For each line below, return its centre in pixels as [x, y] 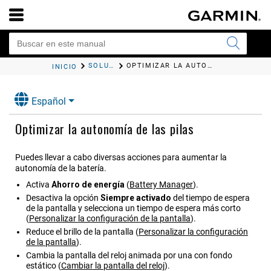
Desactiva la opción [63, 198]
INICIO [65, 67]
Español [49, 102]
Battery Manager [161, 185]
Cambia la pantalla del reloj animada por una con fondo [129, 256]
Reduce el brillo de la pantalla [80, 232]
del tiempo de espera [211, 198]
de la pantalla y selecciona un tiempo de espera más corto [133, 208]
